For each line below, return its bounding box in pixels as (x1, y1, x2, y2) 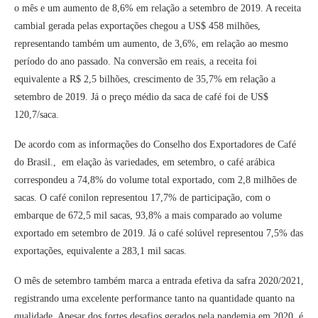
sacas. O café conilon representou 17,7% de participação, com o (14, 192, 270, 204)
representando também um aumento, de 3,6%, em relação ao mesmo (14, 38, 288, 50)
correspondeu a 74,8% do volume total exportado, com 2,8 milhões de (14, 175, 297, 186)
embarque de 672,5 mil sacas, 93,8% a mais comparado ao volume (14, 210, 282, 221)
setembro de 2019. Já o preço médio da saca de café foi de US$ (14, 92, 268, 103)
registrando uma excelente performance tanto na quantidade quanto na (14, 293, 295, 305)
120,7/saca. (14, 109, 59, 121)
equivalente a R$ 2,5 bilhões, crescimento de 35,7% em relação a (14, 74, 275, 85)
